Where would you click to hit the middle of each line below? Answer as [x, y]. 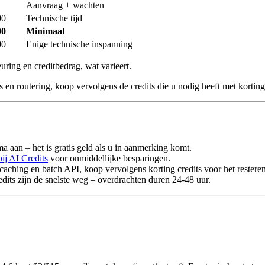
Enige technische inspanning [79, 44]
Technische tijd [54, 18]
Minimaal [45, 31]
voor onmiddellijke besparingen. [109, 159]
